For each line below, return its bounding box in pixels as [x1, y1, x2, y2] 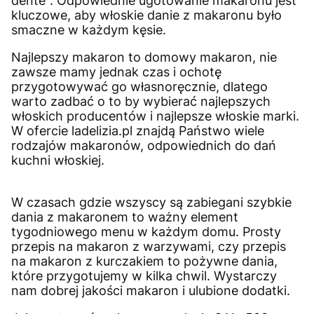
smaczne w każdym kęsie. [11, 22, 166, 37]
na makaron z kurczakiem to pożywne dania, [11, 253, 278, 268]
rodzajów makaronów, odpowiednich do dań [11, 137, 276, 153]
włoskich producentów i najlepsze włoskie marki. [11, 108, 299, 123]
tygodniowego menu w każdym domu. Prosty [11, 224, 281, 239]
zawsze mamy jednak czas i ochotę [11, 64, 221, 79]
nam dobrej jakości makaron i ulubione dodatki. [11, 282, 290, 298]
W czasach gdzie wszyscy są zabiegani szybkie [11, 194, 292, 210]
